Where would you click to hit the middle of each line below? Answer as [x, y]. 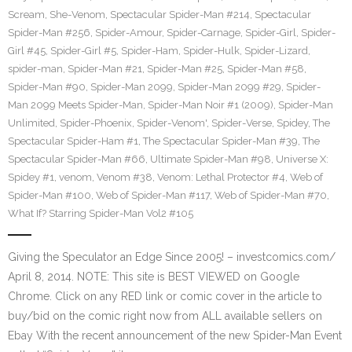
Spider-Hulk [211, 51]
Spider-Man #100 [49, 195]
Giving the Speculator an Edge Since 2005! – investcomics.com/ [172, 257]
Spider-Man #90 [47, 87]
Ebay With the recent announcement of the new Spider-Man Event [175, 335]
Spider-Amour [128, 33]
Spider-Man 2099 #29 [229, 87]
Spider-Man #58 [266, 69]
